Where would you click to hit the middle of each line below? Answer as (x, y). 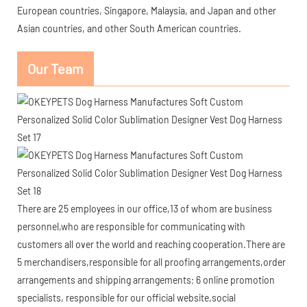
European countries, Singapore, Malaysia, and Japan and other (147, 10)
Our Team (56, 68)
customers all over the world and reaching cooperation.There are (151, 244)
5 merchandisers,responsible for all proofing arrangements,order (151, 262)
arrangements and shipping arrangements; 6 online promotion (146, 280)
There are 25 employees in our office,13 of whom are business (145, 208)
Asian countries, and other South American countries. (129, 28)
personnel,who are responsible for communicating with (131, 226)
